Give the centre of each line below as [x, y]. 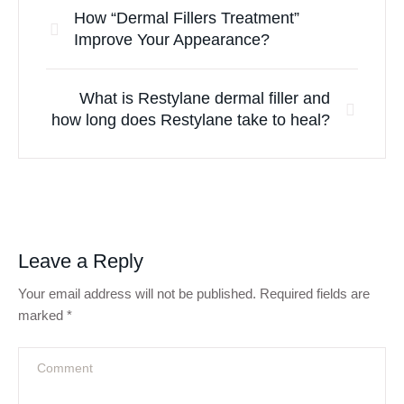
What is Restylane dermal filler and [205, 98]
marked [42, 315]
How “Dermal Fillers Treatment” [187, 18]
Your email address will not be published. [137, 294]
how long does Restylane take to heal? [191, 120]
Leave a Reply [81, 261]
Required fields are [315, 294]
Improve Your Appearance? [172, 40]
